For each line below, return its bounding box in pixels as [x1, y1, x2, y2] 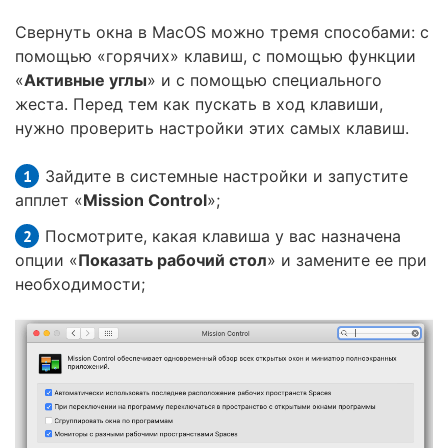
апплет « [15, 189, 83, 210]
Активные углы [24, 69, 147, 90]
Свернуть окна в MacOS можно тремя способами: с [15, 21, 429, 42]
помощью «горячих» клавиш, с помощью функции [15, 45, 416, 66]
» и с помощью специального [147, 69, 382, 90]
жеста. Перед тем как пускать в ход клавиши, [15, 93, 383, 114]
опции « [15, 249, 78, 270]
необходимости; [15, 273, 145, 294]
